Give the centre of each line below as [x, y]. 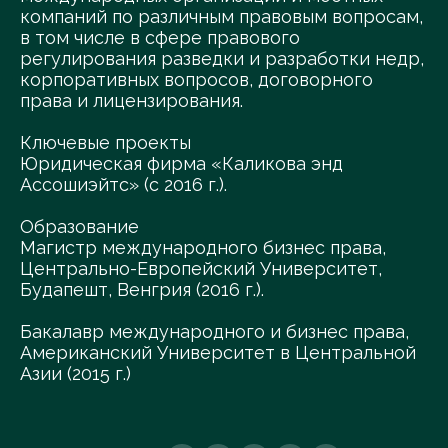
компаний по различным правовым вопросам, [221, 16]
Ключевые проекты [105, 142]
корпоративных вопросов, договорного [196, 79]
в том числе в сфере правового [160, 37]
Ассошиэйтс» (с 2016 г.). [123, 184]
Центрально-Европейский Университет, [201, 268]
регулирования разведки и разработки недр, [222, 58]
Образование [79, 226]
